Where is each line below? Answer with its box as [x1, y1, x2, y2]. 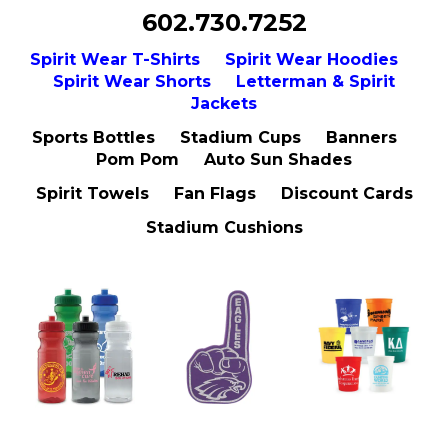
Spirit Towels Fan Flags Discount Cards [35, 184, 413, 204]
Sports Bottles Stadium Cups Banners [31, 128, 417, 148]
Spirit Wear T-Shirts [30, 50, 200, 70]
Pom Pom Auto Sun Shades [96, 150, 352, 170]
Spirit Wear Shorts [53, 72, 211, 92]
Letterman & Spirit [236, 72, 395, 92]
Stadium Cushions [145, 218, 303, 238]
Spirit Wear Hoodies [225, 50, 398, 70]
